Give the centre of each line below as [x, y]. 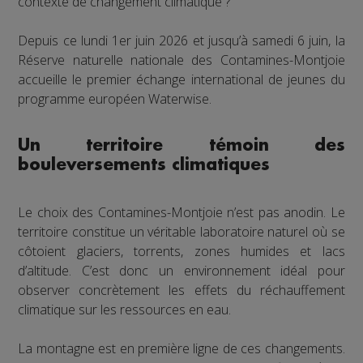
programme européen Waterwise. [115, 99]
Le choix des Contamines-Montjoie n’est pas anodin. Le [181, 212]
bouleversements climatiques [144, 165]
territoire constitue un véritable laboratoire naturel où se [181, 232]
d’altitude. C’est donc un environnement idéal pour [181, 271]
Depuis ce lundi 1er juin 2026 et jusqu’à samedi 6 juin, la [181, 41]
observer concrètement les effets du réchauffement [181, 290]
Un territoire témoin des [181, 145]
